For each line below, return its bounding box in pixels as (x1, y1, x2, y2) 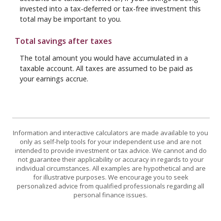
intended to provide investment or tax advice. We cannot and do (14, 146, 207, 155)
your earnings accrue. (20, 74, 88, 84)
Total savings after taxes (15, 35, 112, 46)
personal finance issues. (74, 190, 147, 200)
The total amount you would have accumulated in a (20, 53, 188, 63)
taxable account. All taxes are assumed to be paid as (20, 64, 193, 74)
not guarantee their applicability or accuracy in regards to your (17, 155, 204, 164)
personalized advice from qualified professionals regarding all (17, 182, 204, 191)
